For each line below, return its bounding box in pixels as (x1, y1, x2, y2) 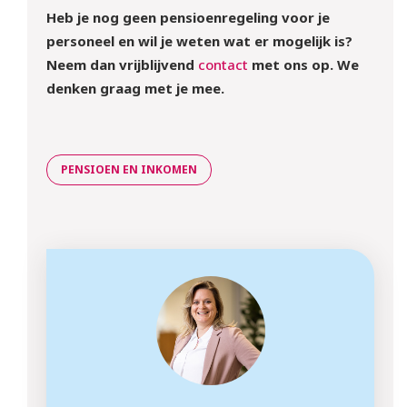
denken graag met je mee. (45, 78, 224, 97)
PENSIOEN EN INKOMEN (60, 161, 197, 177)
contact (197, 55, 248, 74)
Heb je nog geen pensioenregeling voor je (45, 7, 330, 26)
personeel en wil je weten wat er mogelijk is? (45, 31, 352, 50)
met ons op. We (247, 55, 359, 74)
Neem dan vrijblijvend (45, 55, 198, 74)
